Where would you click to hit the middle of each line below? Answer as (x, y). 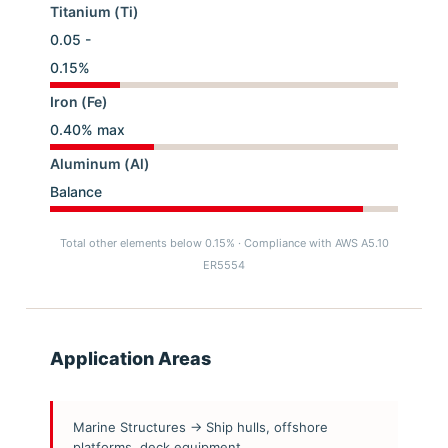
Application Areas (131, 358)
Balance (76, 191)
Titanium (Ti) (95, 11)
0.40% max (88, 129)
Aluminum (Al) (100, 163)
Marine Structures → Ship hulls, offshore (201, 426)
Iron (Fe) (79, 101)
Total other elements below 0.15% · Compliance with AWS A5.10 (224, 242)
